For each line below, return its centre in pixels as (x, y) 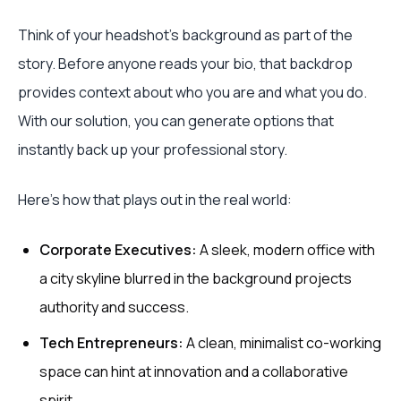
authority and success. (114, 307)
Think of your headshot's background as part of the (185, 35)
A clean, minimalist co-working (282, 343)
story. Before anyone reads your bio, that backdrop (185, 64)
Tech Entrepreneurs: (111, 343)
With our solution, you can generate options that (176, 121)
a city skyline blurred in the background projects (196, 279)
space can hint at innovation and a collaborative (194, 372)
